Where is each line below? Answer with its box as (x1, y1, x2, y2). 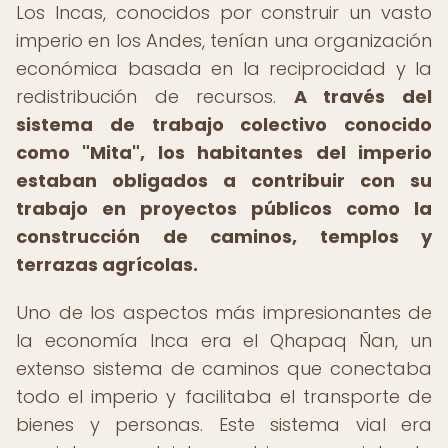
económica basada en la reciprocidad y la (16, 56, 432, 81)
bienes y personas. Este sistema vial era (16, 412, 432, 437)
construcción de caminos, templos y (16, 224, 432, 249)
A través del (293, 84, 433, 109)
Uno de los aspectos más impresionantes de (16, 300, 432, 325)
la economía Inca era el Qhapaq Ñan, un (16, 328, 432, 353)
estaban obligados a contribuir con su (16, 168, 432, 193)
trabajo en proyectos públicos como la (16, 196, 432, 221)
